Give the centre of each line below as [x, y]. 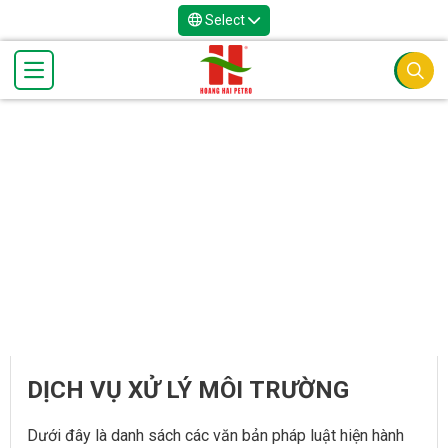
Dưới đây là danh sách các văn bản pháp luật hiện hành [215, 436]
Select [225, 20]
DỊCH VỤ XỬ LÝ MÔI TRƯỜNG [188, 390]
